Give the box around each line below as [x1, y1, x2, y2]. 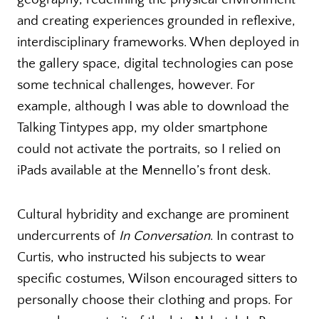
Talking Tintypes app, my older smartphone [17, 120, 268, 136]
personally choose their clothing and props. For [17, 293, 293, 308]
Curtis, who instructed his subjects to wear [17, 250, 266, 266]
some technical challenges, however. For [17, 78, 255, 93]
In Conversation [119, 229, 210, 244]
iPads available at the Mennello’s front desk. [17, 163, 271, 179]
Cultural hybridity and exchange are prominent [17, 207, 289, 223]
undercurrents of [17, 229, 119, 244]
